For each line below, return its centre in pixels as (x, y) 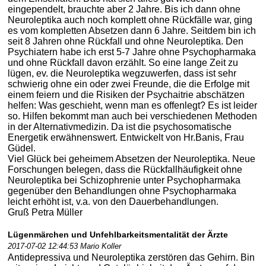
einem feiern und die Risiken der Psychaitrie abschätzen (126, 94)
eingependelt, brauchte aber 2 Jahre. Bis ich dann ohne (124, 9)
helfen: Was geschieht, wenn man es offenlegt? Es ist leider (132, 105)
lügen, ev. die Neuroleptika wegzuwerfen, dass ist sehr (122, 73)
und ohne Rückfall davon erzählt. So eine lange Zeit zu (123, 62)
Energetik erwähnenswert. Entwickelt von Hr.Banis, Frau (126, 137)
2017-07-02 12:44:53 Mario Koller (64, 246)
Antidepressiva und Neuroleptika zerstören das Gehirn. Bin (131, 257)
